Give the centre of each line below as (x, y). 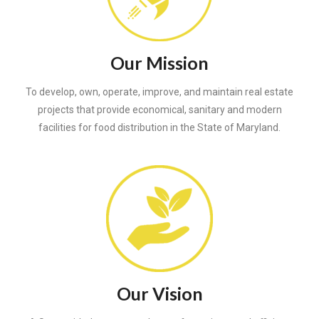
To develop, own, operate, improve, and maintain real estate (159, 92)
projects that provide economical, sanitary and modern (159, 110)
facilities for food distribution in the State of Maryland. (159, 128)
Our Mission (159, 63)
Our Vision (159, 294)
